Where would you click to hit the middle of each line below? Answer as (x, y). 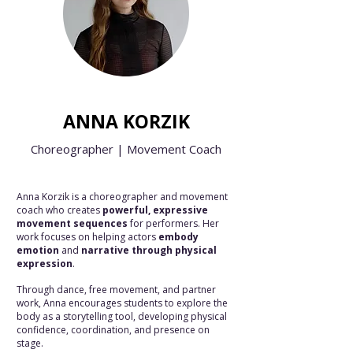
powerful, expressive (155, 210)
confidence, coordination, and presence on (113, 330)
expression (45, 264)
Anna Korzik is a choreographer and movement (122, 197)
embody (178, 237)
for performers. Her (173, 223)
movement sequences (72, 223)
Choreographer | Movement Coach (126, 149)
